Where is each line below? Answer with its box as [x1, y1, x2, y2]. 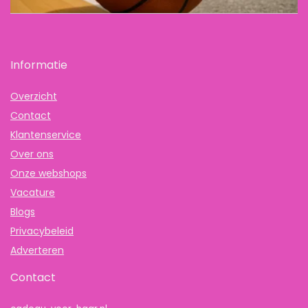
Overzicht [10, 89, 57, 103]
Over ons [10, 146, 54, 161]
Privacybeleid [10, 223, 74, 238]
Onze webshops [10, 166, 87, 180]
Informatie [10, 56, 67, 73]
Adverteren [10, 243, 64, 257]
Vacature [10, 185, 55, 199]
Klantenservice [10, 127, 81, 142]
